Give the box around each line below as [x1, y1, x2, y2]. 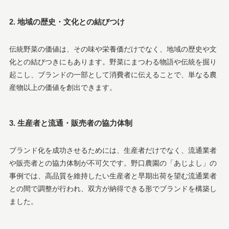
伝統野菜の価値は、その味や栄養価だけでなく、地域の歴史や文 [9, 44, 217, 53]
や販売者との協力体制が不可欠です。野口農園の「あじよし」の [9, 158, 217, 167]
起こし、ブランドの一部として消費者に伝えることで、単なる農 [9, 70, 217, 79]
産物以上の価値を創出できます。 [9, 83, 117, 91]
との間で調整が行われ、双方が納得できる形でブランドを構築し [9, 184, 217, 193]
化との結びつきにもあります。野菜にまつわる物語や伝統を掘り [9, 57, 217, 66]
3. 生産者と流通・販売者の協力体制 [9, 119, 132, 128]
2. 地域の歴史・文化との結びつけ [9, 17, 125, 27]
